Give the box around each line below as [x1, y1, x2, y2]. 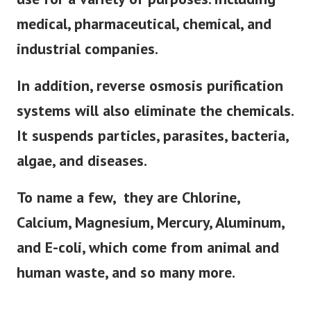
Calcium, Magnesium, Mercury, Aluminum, [17, 212, 284, 233]
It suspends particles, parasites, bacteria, [17, 126, 288, 146]
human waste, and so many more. [17, 262, 235, 283]
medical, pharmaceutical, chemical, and [17, 14, 271, 34]
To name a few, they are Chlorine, [17, 187, 239, 208]
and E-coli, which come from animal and [17, 237, 279, 258]
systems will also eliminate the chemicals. [17, 101, 293, 121]
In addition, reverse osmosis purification [17, 76, 283, 96]
